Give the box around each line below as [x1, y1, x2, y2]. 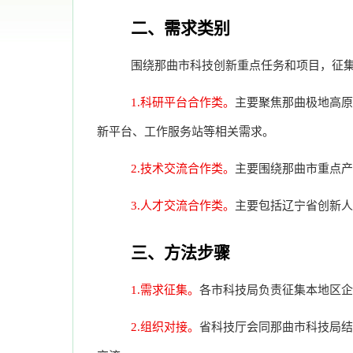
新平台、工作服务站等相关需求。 [97, 125, 274, 138]
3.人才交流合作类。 [131, 199, 235, 212]
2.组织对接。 [131, 321, 199, 333]
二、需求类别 [131, 19, 230, 38]
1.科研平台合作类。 [131, 96, 235, 109]
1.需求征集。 [131, 284, 199, 296]
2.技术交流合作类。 [131, 162, 235, 175]
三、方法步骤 [131, 243, 230, 262]
